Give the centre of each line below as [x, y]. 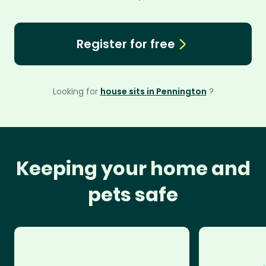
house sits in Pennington [153, 91]
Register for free [126, 44]
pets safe [133, 194]
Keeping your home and [133, 168]
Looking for [76, 91]
